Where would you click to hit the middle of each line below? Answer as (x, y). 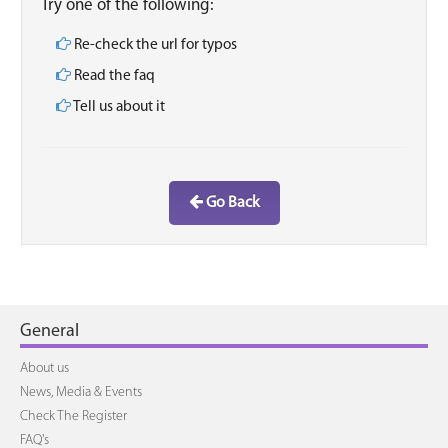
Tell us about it (118, 107)
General (49, 331)
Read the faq (113, 76)
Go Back (231, 203)
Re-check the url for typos (154, 45)
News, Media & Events (81, 392)
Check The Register (73, 416)
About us (44, 368)
